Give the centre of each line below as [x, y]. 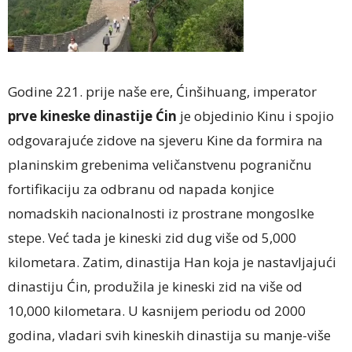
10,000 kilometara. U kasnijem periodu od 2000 [157, 310]
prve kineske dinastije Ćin [94, 115]
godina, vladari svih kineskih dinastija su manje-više [169, 335]
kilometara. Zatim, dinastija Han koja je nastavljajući [172, 262]
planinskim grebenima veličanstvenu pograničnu [160, 164]
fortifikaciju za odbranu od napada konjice [141, 189]
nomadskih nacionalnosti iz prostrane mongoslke [161, 213]
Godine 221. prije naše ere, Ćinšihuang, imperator [162, 91]
